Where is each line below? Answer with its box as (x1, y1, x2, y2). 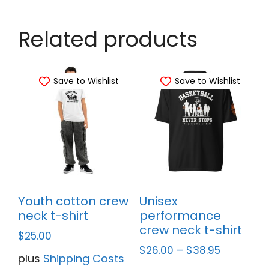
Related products (18, 24, 198, 54)
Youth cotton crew (18, 193, 128, 210)
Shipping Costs (43, 251, 124, 267)
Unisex (139, 193, 178, 210)
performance (139, 207, 221, 225)
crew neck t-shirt (139, 222, 242, 239)
